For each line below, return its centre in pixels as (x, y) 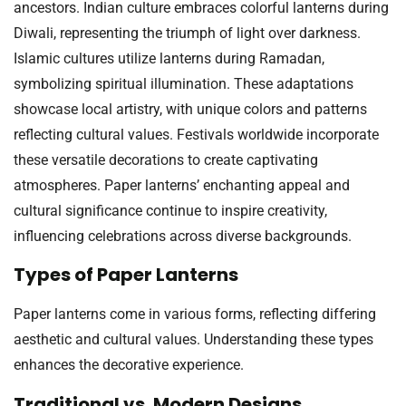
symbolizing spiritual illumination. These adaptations (184, 84)
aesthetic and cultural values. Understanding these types (193, 340)
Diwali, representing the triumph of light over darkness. (187, 34)
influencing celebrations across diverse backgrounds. (183, 237)
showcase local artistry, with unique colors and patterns (190, 110)
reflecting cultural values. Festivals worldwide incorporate (196, 135)
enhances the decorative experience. (129, 365)
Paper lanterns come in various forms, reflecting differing (195, 314)
